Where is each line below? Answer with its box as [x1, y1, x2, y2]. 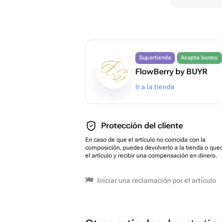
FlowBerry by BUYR [135, 67, 208, 76]
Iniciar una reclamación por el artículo [97, 176, 216, 184]
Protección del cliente [101, 121, 183, 130]
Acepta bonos [181, 55, 218, 61]
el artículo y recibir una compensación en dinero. [85, 152, 217, 159]
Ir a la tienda [135, 83, 174, 91]
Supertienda [139, 55, 171, 61]
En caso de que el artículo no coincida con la [85, 136, 206, 143]
